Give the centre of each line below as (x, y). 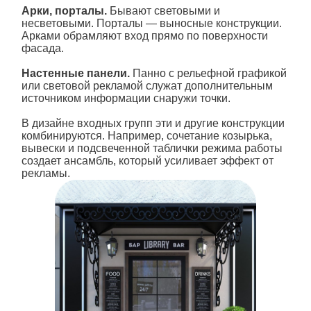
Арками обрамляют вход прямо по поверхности (144, 36)
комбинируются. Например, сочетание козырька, (146, 136)
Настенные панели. (77, 74)
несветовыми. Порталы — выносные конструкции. (151, 24)
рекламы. (45, 174)
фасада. (42, 49)
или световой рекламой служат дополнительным (147, 86)
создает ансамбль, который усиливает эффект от (147, 161)
